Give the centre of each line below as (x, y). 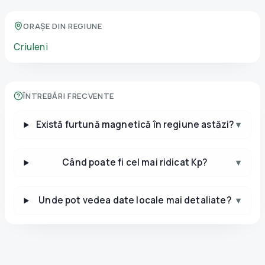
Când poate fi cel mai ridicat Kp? (135, 163)
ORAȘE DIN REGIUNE (63, 26)
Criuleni (31, 47)
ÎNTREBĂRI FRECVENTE (69, 96)
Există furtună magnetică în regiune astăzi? (135, 125)
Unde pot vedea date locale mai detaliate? (135, 201)
